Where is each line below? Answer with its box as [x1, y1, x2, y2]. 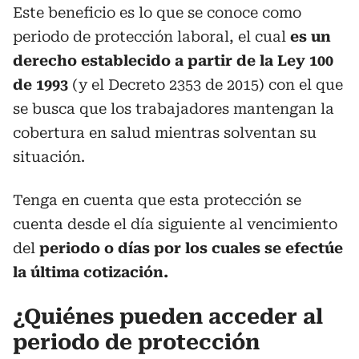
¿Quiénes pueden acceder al [13, 305, 323, 329]
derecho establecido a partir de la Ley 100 [13, 52, 333, 69]
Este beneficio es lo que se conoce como [13, 4, 301, 21]
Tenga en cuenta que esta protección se [13, 192, 301, 208]
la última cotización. [13, 264, 168, 280]
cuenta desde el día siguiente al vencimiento [13, 216, 337, 232]
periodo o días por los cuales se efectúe [39, 240, 343, 256]
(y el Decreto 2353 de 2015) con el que [68, 76, 343, 93]
